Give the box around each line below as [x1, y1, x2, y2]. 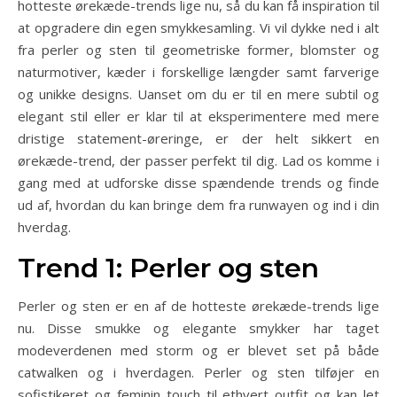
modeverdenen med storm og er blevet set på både [18, 340, 379, 359]
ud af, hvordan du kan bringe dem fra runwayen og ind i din [18, 195, 379, 214]
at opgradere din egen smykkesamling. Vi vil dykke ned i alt [18, 18, 379, 36]
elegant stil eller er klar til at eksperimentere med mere [18, 106, 379, 125]
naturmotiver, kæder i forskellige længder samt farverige [18, 62, 379, 81]
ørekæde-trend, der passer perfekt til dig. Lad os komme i [18, 151, 379, 169]
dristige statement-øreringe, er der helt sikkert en [18, 128, 379, 147]
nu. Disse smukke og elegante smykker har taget [18, 318, 379, 337]
